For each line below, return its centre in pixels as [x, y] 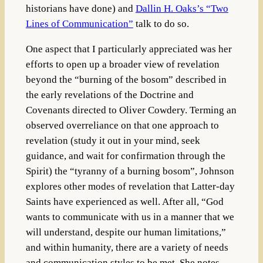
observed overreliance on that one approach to [122, 126]
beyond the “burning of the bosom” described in [126, 80]
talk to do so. [161, 24]
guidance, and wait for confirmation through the [125, 156]
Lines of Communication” [79, 24]
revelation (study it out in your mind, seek [113, 141]
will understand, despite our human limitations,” [126, 232]
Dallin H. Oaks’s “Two [182, 9]
